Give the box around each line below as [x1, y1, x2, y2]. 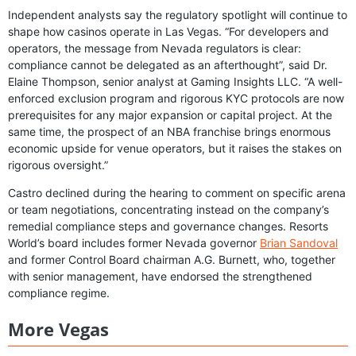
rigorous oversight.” [8, 158, 108, 172]
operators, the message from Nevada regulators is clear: [8, 41, 301, 56]
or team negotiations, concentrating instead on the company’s [8, 203, 329, 217]
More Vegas [8, 317, 109, 342]
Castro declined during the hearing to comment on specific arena [8, 186, 346, 200]
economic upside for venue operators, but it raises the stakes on [8, 141, 342, 156]
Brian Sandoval [260, 236, 338, 250]
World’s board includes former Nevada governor [8, 236, 260, 250]
